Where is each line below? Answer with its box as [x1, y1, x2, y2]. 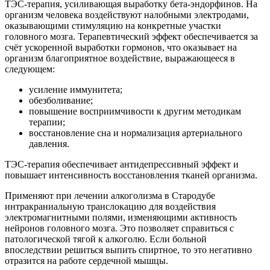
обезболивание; [29, 95, 93, 106]
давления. [29, 139, 69, 149]
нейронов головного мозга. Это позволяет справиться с [5, 223, 234, 234]
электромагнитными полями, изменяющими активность [5, 212, 237, 223]
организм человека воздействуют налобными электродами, [5, 10, 249, 20]
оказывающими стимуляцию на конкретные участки [5, 20, 221, 31]
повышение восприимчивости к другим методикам [29, 106, 241, 117]
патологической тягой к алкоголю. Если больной [5, 234, 207, 245]
